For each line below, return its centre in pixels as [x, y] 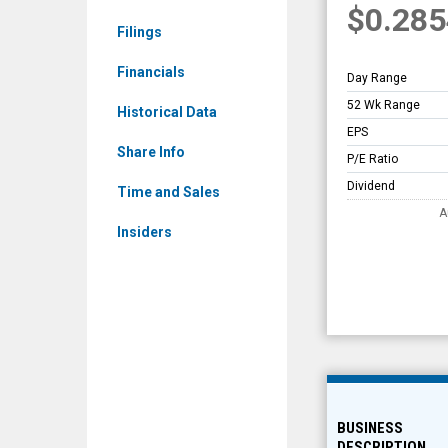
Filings [139, 32]
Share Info [151, 152]
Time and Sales [168, 192]
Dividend [371, 186]
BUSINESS [370, 428]
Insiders [144, 232]
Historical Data [167, 112]
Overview [330, 45]
